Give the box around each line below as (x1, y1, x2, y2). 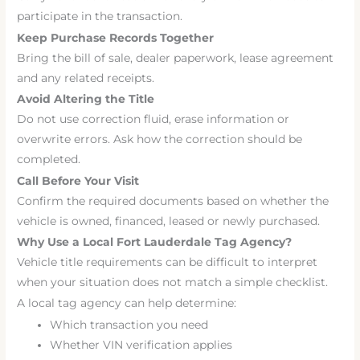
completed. (17, 153, 81, 166)
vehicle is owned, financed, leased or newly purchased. (17, 214, 321, 227)
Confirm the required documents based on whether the (17, 194, 329, 207)
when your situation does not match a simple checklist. (17, 275, 329, 288)
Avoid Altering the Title (17, 92, 155, 106)
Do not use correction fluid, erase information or (17, 112, 290, 126)
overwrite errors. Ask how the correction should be (17, 133, 303, 146)
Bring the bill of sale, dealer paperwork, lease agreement (17, 51, 334, 64)
